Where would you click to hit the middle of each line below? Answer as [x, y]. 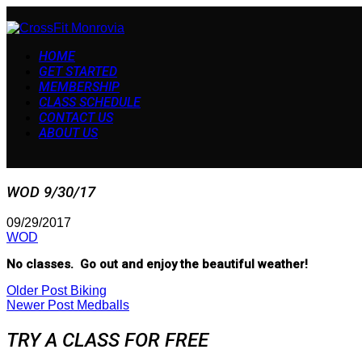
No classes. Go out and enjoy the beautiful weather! [157, 265]
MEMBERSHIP [79, 87]
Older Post [38, 291]
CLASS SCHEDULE [90, 102]
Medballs [103, 305]
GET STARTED [78, 72]
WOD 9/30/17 [51, 192]
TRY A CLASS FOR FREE [107, 341]
